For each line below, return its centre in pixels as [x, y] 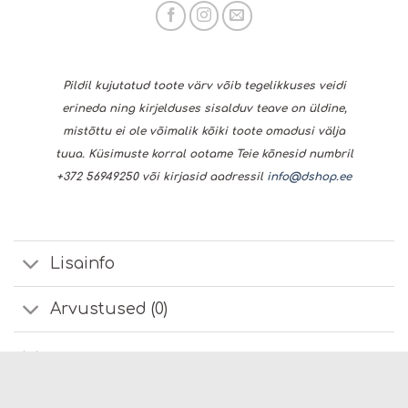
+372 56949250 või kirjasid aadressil [162, 177]
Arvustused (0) [109, 309]
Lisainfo [83, 264]
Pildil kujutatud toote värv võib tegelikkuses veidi [204, 86]
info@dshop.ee [309, 177]
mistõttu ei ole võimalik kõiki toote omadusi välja [204, 132]
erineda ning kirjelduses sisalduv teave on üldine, [204, 109]
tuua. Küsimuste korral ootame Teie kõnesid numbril [204, 154]
